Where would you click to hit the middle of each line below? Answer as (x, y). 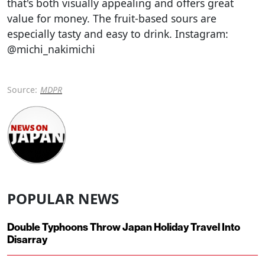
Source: (22, 89)
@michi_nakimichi (51, 49)
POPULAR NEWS (63, 199)
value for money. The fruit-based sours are (112, 18)
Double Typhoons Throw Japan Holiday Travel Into (124, 228)
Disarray (27, 240)
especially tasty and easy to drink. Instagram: (118, 33)
